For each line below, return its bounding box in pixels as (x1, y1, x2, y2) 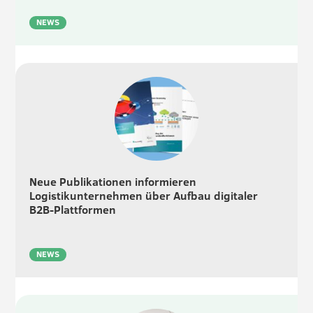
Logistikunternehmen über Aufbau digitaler (29, 188, 259, 204)
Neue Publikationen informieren (29, 174, 197, 190)
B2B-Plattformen (29, 202, 117, 218)
